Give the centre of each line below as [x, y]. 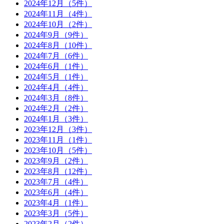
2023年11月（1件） [58, 139]
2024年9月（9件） [56, 34]
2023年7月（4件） [56, 181]
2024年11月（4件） [58, 13]
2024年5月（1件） [56, 76]
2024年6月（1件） [56, 66]
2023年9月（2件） [56, 160]
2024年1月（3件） [56, 118]
